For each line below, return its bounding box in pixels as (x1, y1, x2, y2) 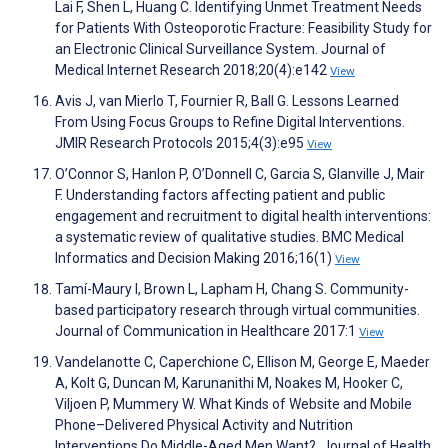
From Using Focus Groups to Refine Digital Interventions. (55, 114, 405, 131)
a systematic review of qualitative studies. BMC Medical (55, 229, 404, 246)
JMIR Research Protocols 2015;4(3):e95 (55, 135, 307, 152)
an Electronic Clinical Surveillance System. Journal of (55, 41, 386, 58)
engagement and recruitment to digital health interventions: (55, 208, 431, 225)
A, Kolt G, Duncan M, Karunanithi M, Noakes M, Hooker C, (55, 375, 403, 392)
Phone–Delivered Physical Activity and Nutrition (55, 417, 353, 434)
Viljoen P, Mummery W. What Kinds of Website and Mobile (55, 396, 412, 413)
